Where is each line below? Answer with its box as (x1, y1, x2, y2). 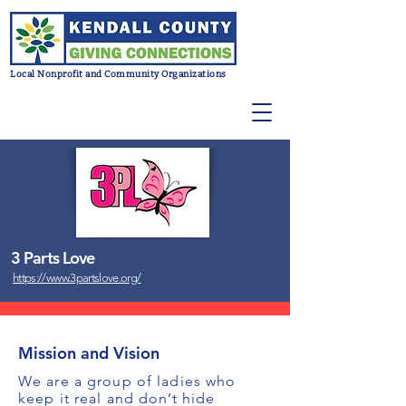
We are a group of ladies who (18, 372, 237, 390)
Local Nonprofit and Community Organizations (10, 69, 227, 80)
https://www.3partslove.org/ (13, 271, 141, 285)
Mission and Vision (18, 343, 159, 363)
